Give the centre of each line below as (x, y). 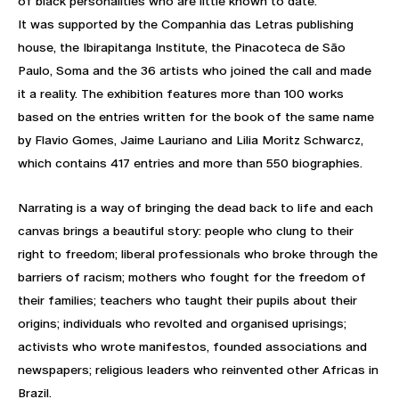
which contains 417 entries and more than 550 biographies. (192, 163)
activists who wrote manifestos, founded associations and (192, 346)
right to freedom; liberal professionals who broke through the (198, 253)
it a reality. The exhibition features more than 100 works (181, 93)
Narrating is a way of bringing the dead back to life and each (195, 207)
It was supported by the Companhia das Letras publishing (186, 24)
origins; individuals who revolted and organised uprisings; (182, 323)
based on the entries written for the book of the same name (196, 116)
